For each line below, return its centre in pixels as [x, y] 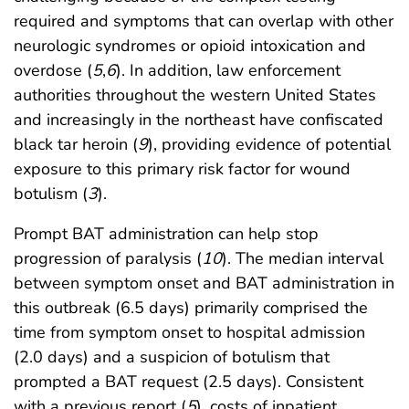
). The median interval [303, 258]
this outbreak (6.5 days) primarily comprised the [191, 307]
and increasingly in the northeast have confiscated [199, 119]
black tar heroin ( [76, 144]
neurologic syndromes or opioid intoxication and [190, 45]
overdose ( [53, 70]
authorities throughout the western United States [195, 94]
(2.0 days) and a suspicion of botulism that [172, 357]
